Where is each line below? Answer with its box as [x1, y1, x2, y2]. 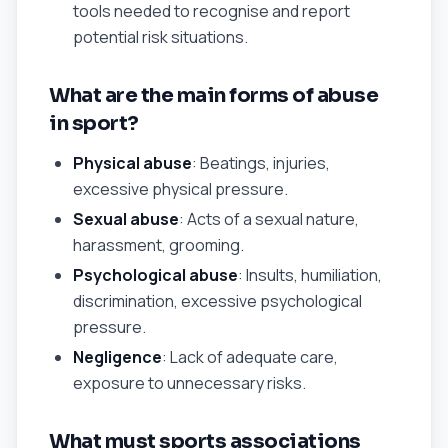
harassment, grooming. [73, 234, 244, 256]
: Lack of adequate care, [162, 346, 338, 368]
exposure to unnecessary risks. [73, 372, 306, 394]
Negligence [73, 346, 162, 368]
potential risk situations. [73, 26, 248, 48]
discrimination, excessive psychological [73, 290, 362, 312]
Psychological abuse [73, 264, 238, 286]
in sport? [49, 111, 139, 136]
